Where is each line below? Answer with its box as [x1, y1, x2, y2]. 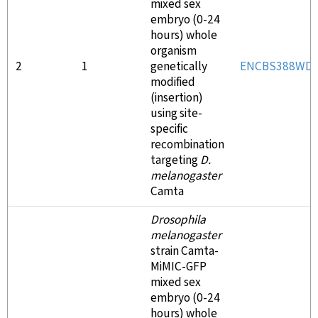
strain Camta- [150, 243, 219, 259]
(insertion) [150, 90, 203, 106]
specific [150, 121, 188, 137]
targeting [150, 153, 200, 168]
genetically [150, 59, 207, 75]
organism [150, 43, 197, 59]
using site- [150, 106, 202, 121]
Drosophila [150, 212, 206, 228]
